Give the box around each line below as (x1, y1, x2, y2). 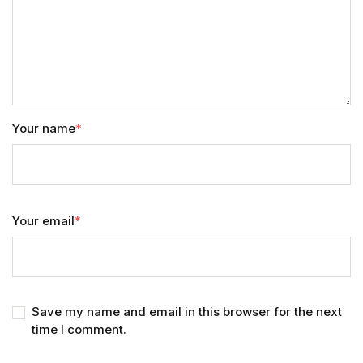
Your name (12, 121, 75, 136)
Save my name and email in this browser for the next (32, 304, 342, 319)
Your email (12, 213, 75, 228)
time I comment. (32, 322, 126, 337)
